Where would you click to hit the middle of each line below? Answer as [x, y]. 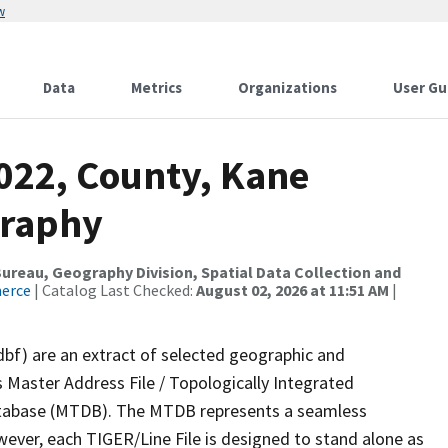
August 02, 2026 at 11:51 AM [292, 290]
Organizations [287, 87]
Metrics [156, 87]
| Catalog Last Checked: [113, 290]
